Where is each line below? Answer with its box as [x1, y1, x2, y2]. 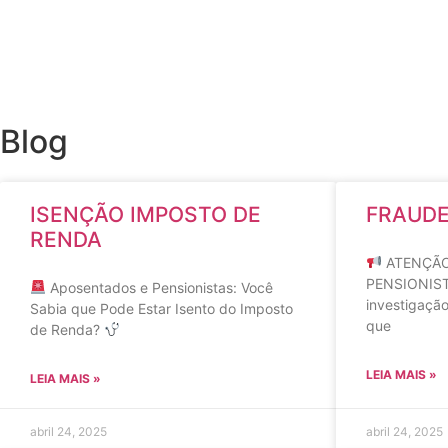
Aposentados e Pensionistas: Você [45, 279, 273, 296]
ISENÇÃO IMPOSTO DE [30, 202, 261, 227]
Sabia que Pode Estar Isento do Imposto [30, 300, 293, 317]
